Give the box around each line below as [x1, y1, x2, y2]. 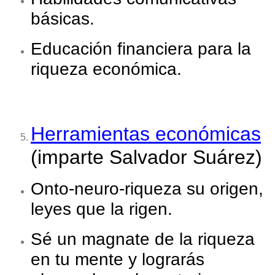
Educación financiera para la [31, 39, 251, 59]
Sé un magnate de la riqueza [31, 230, 255, 249]
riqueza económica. [31, 60, 182, 79]
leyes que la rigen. [31, 199, 172, 219]
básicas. [31, 9, 95, 29]
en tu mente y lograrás [31, 250, 204, 269]
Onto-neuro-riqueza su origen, [31, 179, 263, 199]
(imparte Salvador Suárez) [31, 146, 262, 169]
